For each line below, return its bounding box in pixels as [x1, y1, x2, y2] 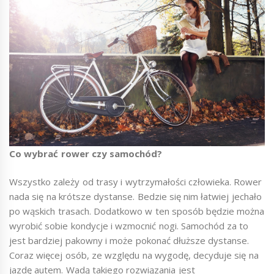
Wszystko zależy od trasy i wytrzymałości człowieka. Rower [9, 176, 262, 188]
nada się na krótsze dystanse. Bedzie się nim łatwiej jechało [9, 190, 262, 203]
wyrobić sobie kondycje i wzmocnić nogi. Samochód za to [9, 220, 249, 232]
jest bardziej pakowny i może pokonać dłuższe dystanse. [9, 234, 250, 247]
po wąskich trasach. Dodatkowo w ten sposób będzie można [9, 205, 265, 218]
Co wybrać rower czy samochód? [9, 147, 163, 160]
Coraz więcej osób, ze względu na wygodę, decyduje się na [9, 249, 259, 262]
